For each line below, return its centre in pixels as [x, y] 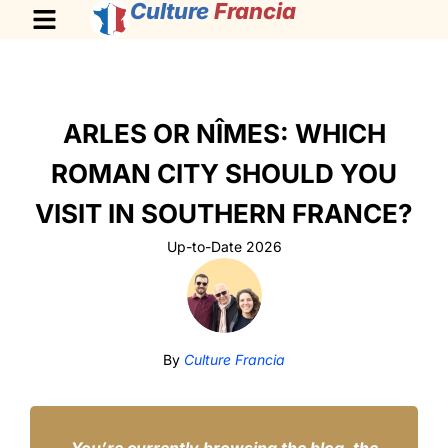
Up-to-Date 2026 [224, 246]
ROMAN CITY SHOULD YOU [224, 173]
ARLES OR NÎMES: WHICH [224, 133]
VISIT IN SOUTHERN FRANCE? [224, 213]
